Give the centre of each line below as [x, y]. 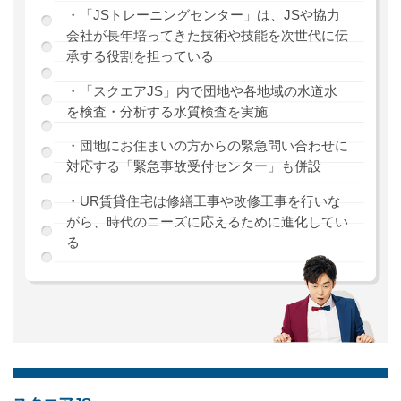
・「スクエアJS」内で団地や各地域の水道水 [201, 90]
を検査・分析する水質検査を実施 [166, 111]
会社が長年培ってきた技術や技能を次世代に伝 [207, 36]
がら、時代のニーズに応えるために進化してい [207, 221]
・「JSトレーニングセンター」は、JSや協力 [203, 15]
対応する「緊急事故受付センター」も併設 [193, 166]
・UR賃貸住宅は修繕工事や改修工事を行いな [203, 200]
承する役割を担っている [140, 56]
